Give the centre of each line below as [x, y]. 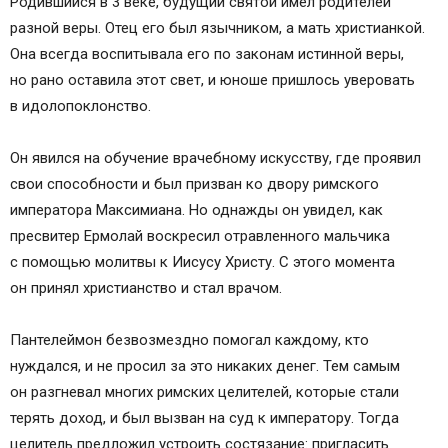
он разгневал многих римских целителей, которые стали [204, 392]
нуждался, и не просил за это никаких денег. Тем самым [205, 366]
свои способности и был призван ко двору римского [194, 184]
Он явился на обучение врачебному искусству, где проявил [215, 158]
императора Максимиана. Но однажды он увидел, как [196, 210]
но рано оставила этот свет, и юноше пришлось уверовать [212, 80]
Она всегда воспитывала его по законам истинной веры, [207, 54]
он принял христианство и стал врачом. [146, 288]
